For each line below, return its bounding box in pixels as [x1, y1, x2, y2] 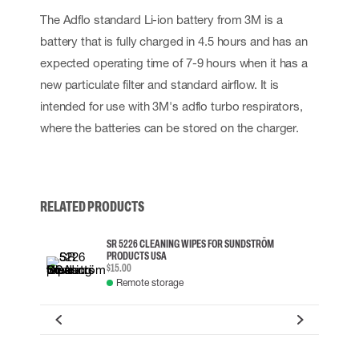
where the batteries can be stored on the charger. [40, 120, 300, 135]
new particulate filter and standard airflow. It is [40, 77, 280, 91]
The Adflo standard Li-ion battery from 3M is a [40, 12, 283, 26]
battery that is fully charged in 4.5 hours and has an [40, 34, 308, 48]
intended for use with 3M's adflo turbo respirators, [40, 99, 303, 113]
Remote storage [116, 276, 184, 288]
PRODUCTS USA [107, 250, 167, 262]
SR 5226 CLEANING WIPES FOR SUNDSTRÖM [107, 238, 274, 250]
